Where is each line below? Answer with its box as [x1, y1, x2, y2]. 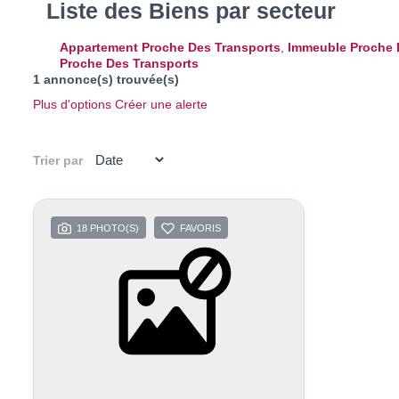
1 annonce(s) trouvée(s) [33, 72, 179, 86]
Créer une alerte [115, 97, 208, 111]
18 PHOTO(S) [77, 223, 139, 234]
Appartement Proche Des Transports [60, 40, 281, 54]
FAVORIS [180, 223, 221, 234]
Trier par [33, 152, 83, 167]
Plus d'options [33, 97, 115, 111]
